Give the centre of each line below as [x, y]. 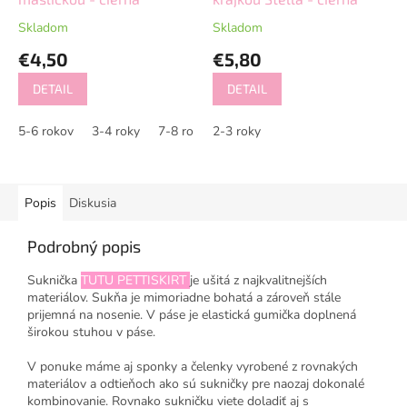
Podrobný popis [84, 246]
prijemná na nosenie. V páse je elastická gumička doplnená [192, 314]
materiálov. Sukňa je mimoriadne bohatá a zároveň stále [184, 297]
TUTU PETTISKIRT [135, 280]
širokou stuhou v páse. [91, 332]
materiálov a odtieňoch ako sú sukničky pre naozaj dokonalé [196, 383]
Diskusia [93, 203]
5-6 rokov [46, 131]
